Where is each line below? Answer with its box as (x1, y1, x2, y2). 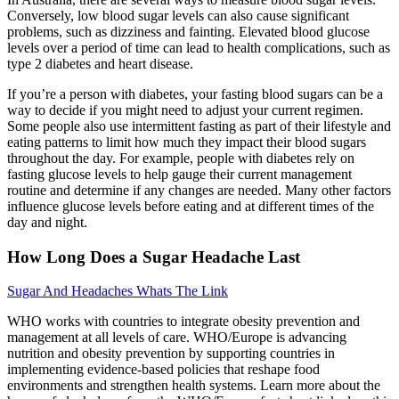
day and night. (7, 214, 87, 230)
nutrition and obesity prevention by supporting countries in (7, 346, 335, 362)
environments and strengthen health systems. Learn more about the (7, 378, 380, 394)
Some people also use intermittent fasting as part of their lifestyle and (7, 118, 391, 134)
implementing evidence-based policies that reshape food (7, 362, 320, 378)
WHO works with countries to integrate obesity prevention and (7, 313, 360, 330)
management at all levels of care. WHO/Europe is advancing (7, 330, 346, 346)
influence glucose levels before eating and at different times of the (7, 198, 374, 214)
